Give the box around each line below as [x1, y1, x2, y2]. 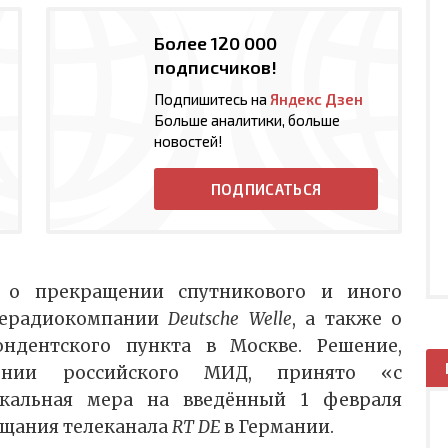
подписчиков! [154, 56, 277, 79]
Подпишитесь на [154, 90, 270, 109]
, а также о [291, 308, 403, 331]
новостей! [154, 132, 223, 151]
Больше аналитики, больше [154, 111, 340, 130]
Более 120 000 [154, 32, 277, 55]
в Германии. [220, 416, 334, 439]
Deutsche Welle [168, 308, 292, 331]
